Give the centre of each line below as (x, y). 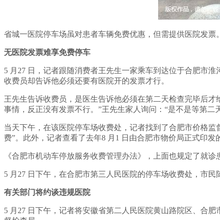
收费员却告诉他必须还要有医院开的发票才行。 (86, 81)
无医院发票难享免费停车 (47, 52)
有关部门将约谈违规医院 (47, 192)
